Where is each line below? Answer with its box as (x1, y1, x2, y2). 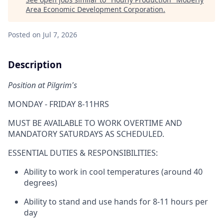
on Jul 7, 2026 (32, 30, 77, 39)
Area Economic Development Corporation (26, 4, 163, 14)
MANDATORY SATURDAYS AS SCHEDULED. (8, 128, 164, 139)
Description (8, 58, 62, 71)
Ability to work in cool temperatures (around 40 (24, 166, 203, 177)
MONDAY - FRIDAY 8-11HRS (8, 98, 109, 110)
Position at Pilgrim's (8, 79, 77, 91)
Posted (8, 30, 30, 39)
